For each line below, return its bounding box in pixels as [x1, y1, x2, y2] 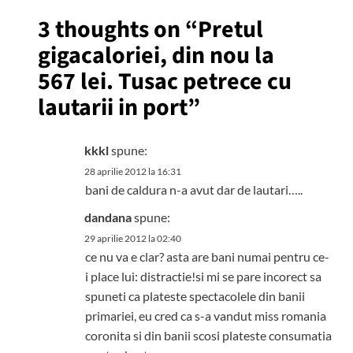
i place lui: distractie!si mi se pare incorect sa [84, 269, 321, 284]
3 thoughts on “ [37, 13, 198, 46]
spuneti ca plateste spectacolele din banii [84, 288, 305, 303]
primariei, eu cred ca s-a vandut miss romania [84, 308, 326, 323]
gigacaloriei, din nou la [37, 39, 274, 72]
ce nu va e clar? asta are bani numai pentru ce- [84, 249, 329, 264]
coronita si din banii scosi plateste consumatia [84, 328, 332, 343]
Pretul [197, 13, 263, 46]
